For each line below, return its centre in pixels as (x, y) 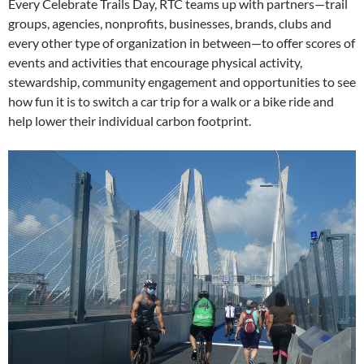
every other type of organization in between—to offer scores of (182, 43)
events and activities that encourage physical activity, (155, 62)
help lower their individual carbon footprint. (130, 121)
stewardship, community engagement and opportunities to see (182, 82)
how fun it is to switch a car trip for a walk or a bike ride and (171, 101)
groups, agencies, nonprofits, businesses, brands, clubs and (170, 23)
